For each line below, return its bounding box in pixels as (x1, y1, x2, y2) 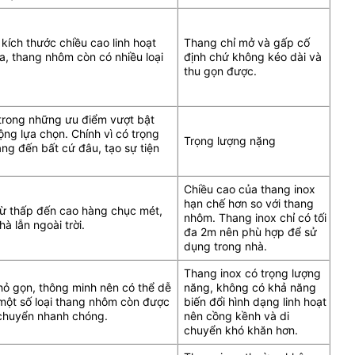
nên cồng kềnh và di (184, 308, 289, 323)
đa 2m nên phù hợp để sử (184, 224, 317, 239)
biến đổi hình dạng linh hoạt (184, 294, 326, 308)
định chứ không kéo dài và (184, 49, 322, 63)
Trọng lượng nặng (184, 133, 276, 147)
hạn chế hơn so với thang (184, 196, 314, 210)
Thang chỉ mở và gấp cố (184, 35, 310, 49)
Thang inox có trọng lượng (184, 265, 321, 280)
